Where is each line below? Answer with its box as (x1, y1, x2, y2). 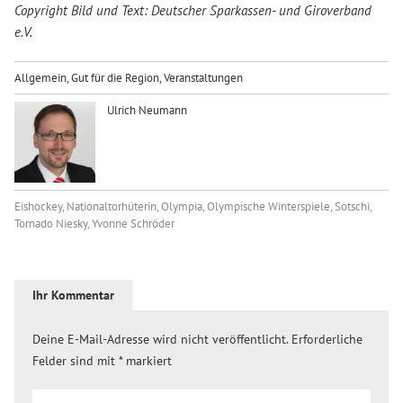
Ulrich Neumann (103, 102, 187, 118)
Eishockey (13, 198, 62, 214)
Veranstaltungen (163, 69, 243, 85)
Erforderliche (291, 330, 363, 347)
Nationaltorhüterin (66, 198, 157, 214)
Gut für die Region (70, 69, 159, 85)
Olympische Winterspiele (206, 198, 330, 214)
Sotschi (334, 198, 370, 214)
